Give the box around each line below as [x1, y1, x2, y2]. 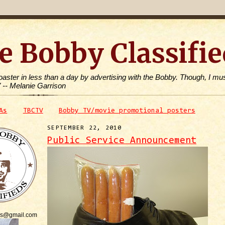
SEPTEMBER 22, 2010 [47, 125, 122, 131]
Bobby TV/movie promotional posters [58, 107, 195, 115]
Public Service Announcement [47, 136, 196, 146]
